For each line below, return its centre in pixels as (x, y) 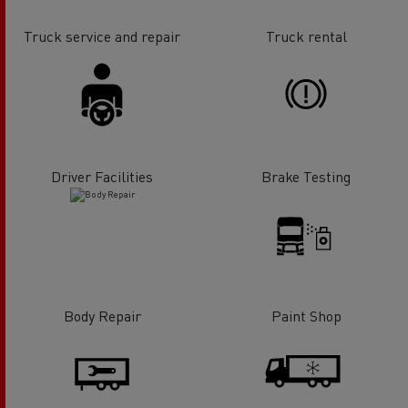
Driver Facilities (102, 176)
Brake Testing (306, 176)
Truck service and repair (102, 36)
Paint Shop (306, 316)
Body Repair (102, 316)
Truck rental (306, 36)
